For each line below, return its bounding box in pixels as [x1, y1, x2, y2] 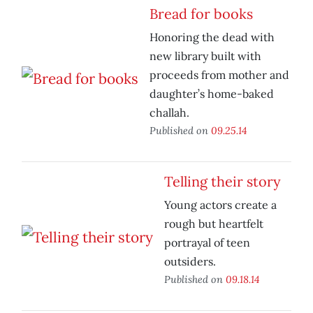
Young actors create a [164, 198, 277, 212]
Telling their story [164, 173, 281, 191]
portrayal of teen [164, 235, 250, 250]
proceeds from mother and [150, 68, 289, 82]
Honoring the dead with [150, 30, 275, 45]
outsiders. [164, 254, 216, 269]
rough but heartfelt [164, 217, 263, 231]
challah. [150, 105, 189, 120]
